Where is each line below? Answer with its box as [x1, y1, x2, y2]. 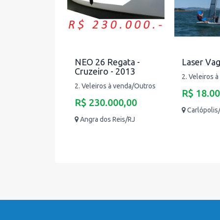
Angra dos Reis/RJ [80, 115, 135, 123]
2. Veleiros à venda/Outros [75, 82, 156, 90]
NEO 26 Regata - [75, 57, 140, 67]
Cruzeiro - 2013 [75, 66, 135, 76]
